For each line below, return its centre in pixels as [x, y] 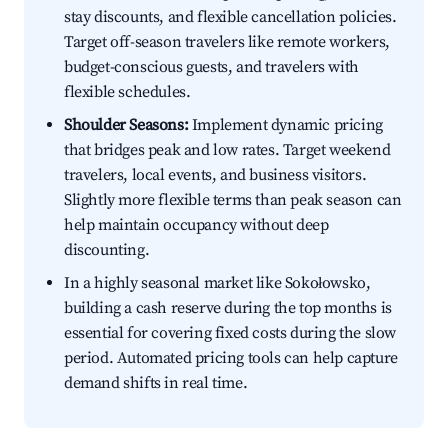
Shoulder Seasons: [126, 125]
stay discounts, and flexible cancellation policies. [230, 17]
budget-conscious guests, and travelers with [211, 67]
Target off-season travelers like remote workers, [227, 42]
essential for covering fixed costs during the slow [230, 333]
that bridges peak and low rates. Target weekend [227, 150]
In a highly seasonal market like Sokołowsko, [217, 283]
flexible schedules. [127, 92]
